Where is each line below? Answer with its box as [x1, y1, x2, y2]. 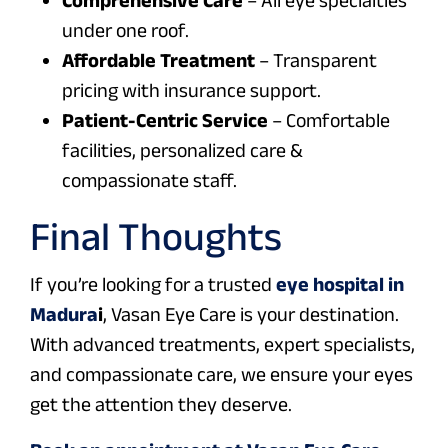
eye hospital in [276, 272, 404, 295]
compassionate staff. [62, 168, 237, 191]
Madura [30, 302, 98, 325]
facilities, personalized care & [62, 138, 303, 161]
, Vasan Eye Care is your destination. [103, 302, 399, 325]
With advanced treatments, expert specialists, [30, 332, 415, 355]
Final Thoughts [30, 213, 282, 258]
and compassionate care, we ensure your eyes [30, 362, 413, 385]
